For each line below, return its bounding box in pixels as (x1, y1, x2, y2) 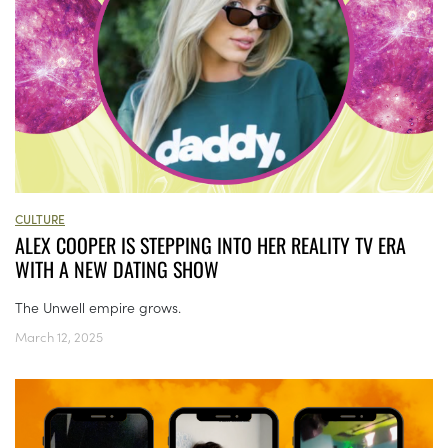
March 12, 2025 (15, 327, 103, 347)
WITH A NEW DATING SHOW (15, 254, 219, 285)
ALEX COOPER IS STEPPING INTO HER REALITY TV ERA (15, 230, 406, 261)
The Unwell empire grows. (15, 297, 181, 318)
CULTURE (15, 210, 65, 228)
